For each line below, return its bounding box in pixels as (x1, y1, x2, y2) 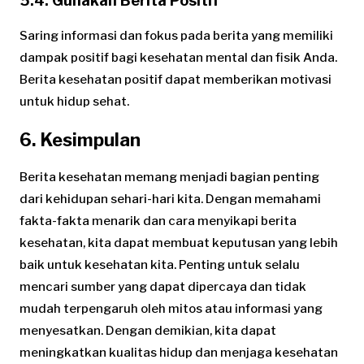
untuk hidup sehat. (19, 93, 129, 109)
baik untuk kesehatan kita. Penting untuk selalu (19, 257, 300, 272)
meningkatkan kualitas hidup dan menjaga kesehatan (19, 344, 338, 360)
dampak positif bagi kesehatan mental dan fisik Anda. (19, 50, 337, 65)
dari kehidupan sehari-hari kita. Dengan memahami (19, 191, 321, 206)
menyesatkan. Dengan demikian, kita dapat (19, 323, 276, 338)
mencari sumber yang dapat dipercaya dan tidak (19, 279, 306, 294)
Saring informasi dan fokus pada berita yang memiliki (19, 28, 333, 43)
